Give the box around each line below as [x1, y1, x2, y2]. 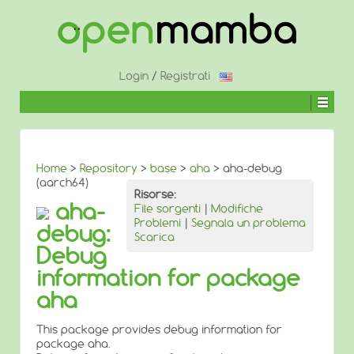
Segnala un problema [191, 216, 306, 230]
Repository [80, 161, 137, 175]
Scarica [134, 230, 175, 244]
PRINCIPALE [19, 52, 66, 64]
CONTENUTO [19, 40, 73, 52]
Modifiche [211, 201, 263, 216]
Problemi [134, 216, 181, 230]
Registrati [160, 69, 210, 83]
